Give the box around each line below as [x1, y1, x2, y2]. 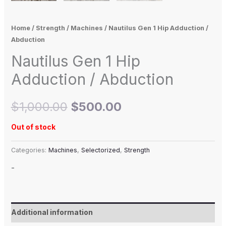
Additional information [11, 208, 93, 217]
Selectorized [81, 146, 120, 154]
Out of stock [11, 123, 55, 132]
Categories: [11, 146, 48, 154]
